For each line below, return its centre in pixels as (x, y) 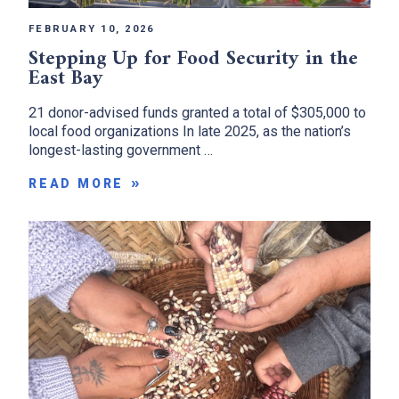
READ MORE (77, 183)
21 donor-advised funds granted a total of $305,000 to (197, 112)
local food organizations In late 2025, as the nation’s (190, 131)
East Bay (66, 78)
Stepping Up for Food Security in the (193, 59)
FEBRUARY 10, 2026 (92, 28)
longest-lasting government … (121, 150)
